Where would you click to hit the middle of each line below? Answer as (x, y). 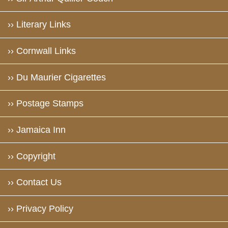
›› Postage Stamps (45, 104)
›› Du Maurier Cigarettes (56, 77)
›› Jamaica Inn (36, 130)
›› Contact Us (34, 182)
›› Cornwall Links (41, 51)
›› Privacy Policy (40, 209)
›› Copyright (31, 156)
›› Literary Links (39, 25)
